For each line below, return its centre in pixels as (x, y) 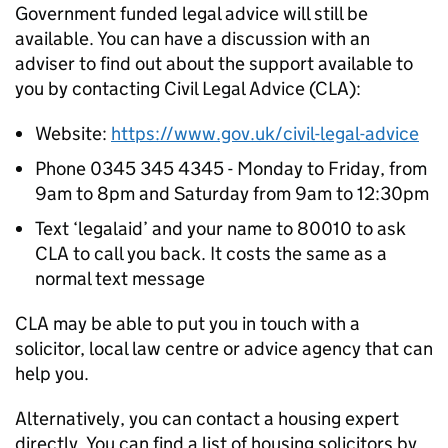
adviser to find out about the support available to (214, 63)
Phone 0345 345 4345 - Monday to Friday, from (231, 168)
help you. (52, 373)
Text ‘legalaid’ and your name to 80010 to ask (220, 228)
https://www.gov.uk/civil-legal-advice (265, 133)
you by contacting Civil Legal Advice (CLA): (188, 88)
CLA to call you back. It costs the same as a (211, 253)
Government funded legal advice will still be (191, 13)
